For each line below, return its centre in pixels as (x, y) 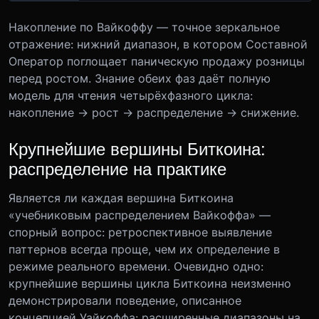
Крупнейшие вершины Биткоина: (137, 147)
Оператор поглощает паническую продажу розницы (157, 61)
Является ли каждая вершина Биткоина (121, 198)
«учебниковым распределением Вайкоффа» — (140, 215)
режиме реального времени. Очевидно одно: (136, 266)
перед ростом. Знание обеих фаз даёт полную (140, 78)
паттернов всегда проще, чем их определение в (144, 249)
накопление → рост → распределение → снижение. (154, 112)
